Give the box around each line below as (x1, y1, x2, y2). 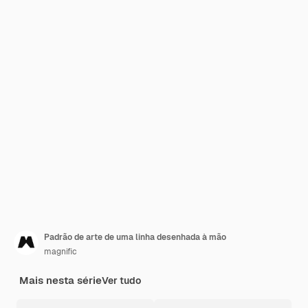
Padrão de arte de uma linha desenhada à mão (44, 232, 226, 243)
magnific (44, 246, 77, 257)
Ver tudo (102, 274, 141, 287)
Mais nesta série (19, 274, 102, 287)
